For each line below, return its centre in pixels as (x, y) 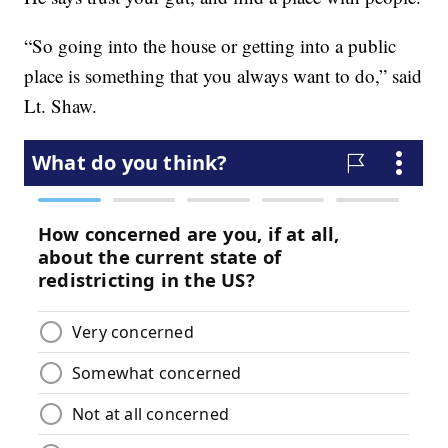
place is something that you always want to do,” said (223, 76)
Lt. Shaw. (61, 106)
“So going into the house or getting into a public (210, 46)
